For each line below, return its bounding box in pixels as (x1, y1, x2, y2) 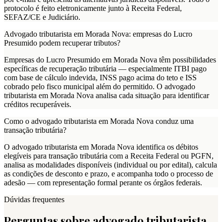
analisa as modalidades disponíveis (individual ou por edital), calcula (4, 160, 217, 169)
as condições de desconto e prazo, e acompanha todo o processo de (4, 169, 213, 178)
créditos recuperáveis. (4, 100, 71, 109)
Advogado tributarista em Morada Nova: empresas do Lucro (4, 29, 192, 38)
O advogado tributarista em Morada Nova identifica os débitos (4, 142, 198, 151)
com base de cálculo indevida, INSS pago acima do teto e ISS (4, 73, 197, 82)
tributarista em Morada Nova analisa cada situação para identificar (4, 91, 209, 100)
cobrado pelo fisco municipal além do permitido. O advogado (4, 82, 195, 91)
